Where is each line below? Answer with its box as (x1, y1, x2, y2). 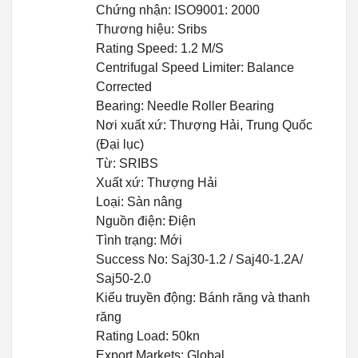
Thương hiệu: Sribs (96, 22, 207, 37)
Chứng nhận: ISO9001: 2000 (96, 3, 260, 18)
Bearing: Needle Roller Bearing (96, 99, 274, 113)
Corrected (96, 80, 152, 94)
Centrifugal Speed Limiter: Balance (96, 61, 294, 75)
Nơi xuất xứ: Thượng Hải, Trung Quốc (96, 118, 312, 133)
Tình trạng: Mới (96, 233, 182, 248)
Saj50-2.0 (96, 272, 151, 286)
